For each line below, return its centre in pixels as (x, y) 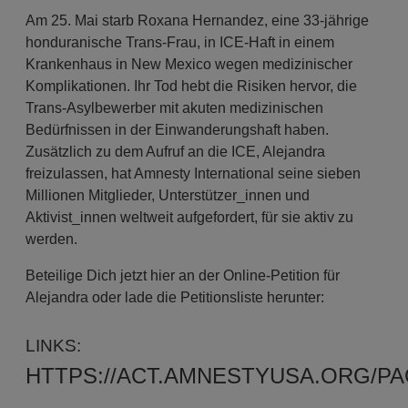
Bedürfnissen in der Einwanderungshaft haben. (178, 130)
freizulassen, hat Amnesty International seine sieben (194, 173)
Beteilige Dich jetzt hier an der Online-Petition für (183, 275)
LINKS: (54, 346)
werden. (52, 239)
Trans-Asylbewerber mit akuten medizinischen (175, 108)
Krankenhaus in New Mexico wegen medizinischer (189, 64)
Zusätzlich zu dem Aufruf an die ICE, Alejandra (176, 152)
